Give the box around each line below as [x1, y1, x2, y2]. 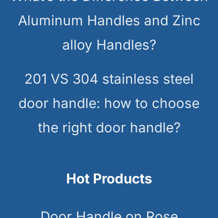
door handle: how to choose [18, 94, 200, 111]
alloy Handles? [62, 36, 156, 53]
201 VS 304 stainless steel [24, 70, 194, 87]
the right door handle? [37, 119, 181, 136]
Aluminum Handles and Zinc [18, 12, 200, 29]
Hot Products [66, 170, 152, 187]
